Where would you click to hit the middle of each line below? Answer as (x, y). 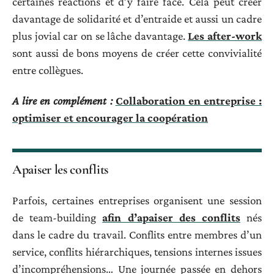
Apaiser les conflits (60, 170)
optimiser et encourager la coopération (110, 118)
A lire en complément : (62, 101)
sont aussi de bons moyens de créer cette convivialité (137, 53)
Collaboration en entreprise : (188, 101)
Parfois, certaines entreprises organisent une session (137, 200)
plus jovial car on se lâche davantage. (100, 35)
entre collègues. (48, 70)
